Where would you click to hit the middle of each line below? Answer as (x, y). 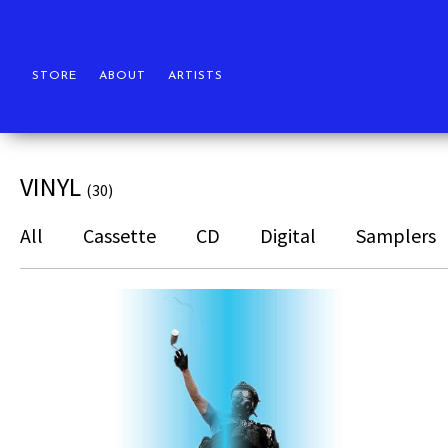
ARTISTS (195, 75)
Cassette (119, 235)
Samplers (396, 235)
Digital (288, 235)
